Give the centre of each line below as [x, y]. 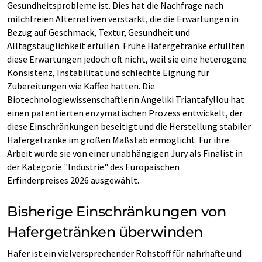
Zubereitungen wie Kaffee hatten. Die [81, 86]
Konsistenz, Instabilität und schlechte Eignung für [108, 73]
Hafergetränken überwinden [105, 232]
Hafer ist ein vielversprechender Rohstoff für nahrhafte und [124, 253]
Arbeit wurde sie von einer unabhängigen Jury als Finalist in [125, 153]
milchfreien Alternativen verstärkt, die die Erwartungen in [123, 19]
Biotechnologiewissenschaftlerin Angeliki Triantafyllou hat [126, 99]
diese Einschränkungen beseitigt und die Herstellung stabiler [129, 126]
